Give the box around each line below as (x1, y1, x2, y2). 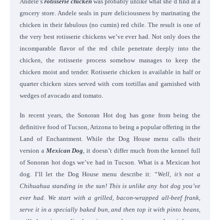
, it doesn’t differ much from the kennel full (83, 146, 201, 154)
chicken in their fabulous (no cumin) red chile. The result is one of (20, 21, 200, 28)
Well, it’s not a (158, 170, 200, 178)
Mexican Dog (46, 146, 83, 154)
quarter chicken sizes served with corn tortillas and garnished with (20, 80, 200, 87)
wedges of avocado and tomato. (20, 91, 103, 99)
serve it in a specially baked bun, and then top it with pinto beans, (20, 205, 200, 213)
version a (20, 146, 46, 154)
